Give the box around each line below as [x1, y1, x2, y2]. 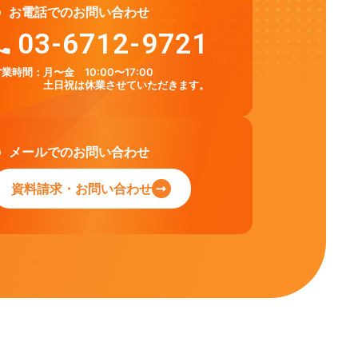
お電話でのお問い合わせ [9, 4, 149, 20]
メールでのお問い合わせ [9, 144, 149, 160]
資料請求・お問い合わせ [11, 181, 152, 197]
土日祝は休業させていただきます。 [43, 78, 209, 91]
